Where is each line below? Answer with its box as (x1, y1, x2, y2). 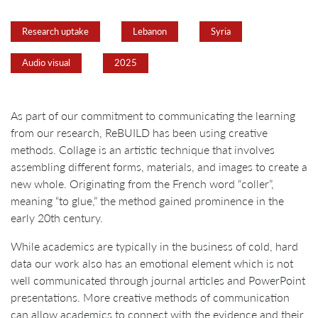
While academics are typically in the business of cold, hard (11, 238, 298, 255)
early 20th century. (11, 209, 103, 226)
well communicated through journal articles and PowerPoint (11, 272, 305, 289)
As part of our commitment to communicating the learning (11, 107, 295, 124)
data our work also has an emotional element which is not (11, 255, 293, 272)
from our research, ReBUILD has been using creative (11, 124, 268, 141)
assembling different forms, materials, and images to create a (11, 158, 307, 175)
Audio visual (22, 56, 70, 70)
